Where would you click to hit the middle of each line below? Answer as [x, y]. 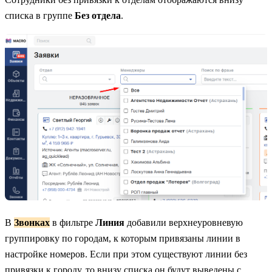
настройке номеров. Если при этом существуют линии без [126, 254]
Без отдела [98, 15]
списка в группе [40, 15]
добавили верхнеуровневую [184, 223]
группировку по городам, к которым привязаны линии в [123, 239]
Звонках [32, 223]
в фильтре [73, 223]
